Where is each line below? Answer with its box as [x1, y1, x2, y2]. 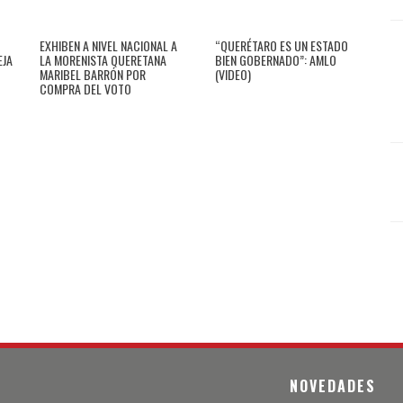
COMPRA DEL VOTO [40, 78, 131, 98]
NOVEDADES [290, 375, 377, 398]
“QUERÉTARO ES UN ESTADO [215, 35, 348, 55]
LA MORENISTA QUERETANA [40, 49, 166, 69]
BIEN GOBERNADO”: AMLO [215, 49, 336, 69]
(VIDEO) [215, 64, 251, 84]
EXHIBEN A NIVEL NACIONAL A [40, 35, 177, 55]
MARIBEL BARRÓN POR [40, 64, 146, 84]
